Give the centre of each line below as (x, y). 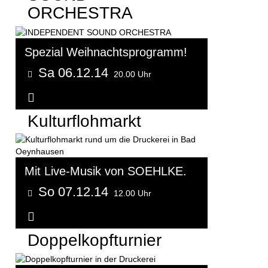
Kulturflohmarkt (84, 121)
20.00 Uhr (133, 74)
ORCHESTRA (80, 13)
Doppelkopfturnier (95, 240)
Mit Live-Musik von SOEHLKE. (106, 171)
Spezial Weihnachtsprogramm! (106, 52)
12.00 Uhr (133, 193)
